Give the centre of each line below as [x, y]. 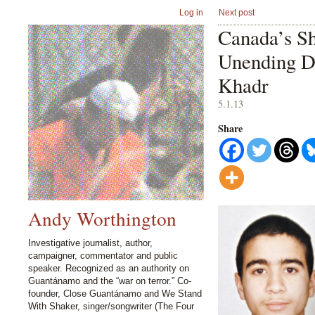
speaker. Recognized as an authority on [109, 268]
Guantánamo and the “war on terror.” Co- [110, 281]
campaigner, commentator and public [103, 255]
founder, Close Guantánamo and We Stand [115, 293]
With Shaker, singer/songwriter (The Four [111, 306]
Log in [191, 12]
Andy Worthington [102, 219]
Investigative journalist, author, [90, 243]
